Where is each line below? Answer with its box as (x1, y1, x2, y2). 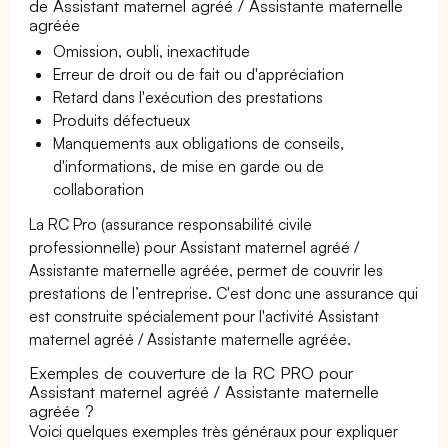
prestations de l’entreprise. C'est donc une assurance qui (29, 282, 419, 303)
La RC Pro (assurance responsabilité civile (29, 213, 313, 234)
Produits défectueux (53, 109, 191, 130)
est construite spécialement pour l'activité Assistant (29, 305, 380, 326)
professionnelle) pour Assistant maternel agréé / (29, 236, 360, 257)
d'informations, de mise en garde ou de (53, 155, 325, 176)
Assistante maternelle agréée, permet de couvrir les (29, 259, 384, 280)
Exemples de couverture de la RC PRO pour (29, 361, 354, 383)
